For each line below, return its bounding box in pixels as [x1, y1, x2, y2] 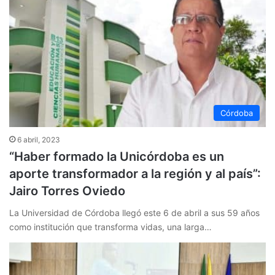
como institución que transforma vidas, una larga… [9, 221, 212, 232]
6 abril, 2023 [17, 134, 60, 144]
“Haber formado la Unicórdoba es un [9, 149, 224, 164]
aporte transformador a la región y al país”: [9, 166, 261, 181]
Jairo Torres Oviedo [9, 183, 125, 198]
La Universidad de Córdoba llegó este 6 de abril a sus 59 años [9, 207, 260, 218]
